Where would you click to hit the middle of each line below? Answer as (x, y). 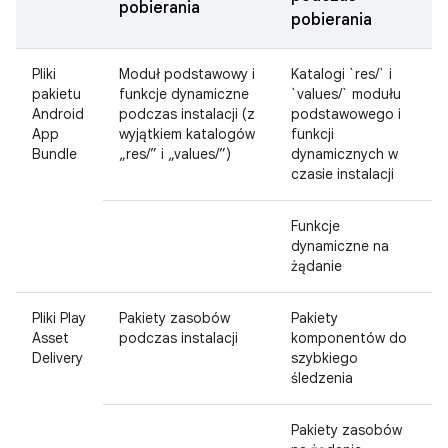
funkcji (312, 134)
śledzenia (322, 378)
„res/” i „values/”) (175, 154)
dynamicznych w (344, 154)
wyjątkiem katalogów (187, 134)
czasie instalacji (342, 174)
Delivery (57, 358)
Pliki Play (59, 318)
